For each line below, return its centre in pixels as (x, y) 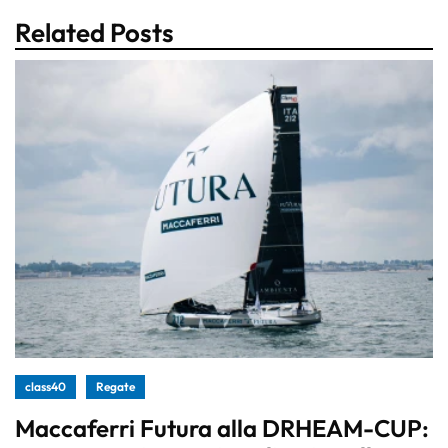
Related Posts (94, 32)
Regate (115, 387)
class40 (45, 387)
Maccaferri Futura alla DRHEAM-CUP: (222, 428)
